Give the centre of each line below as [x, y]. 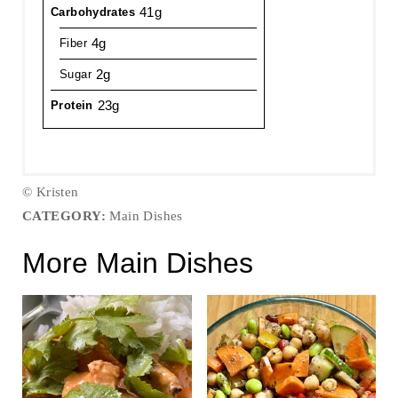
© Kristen [50, 191]
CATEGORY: [64, 215]
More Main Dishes [137, 263]
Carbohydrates [93, 12]
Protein [72, 105]
